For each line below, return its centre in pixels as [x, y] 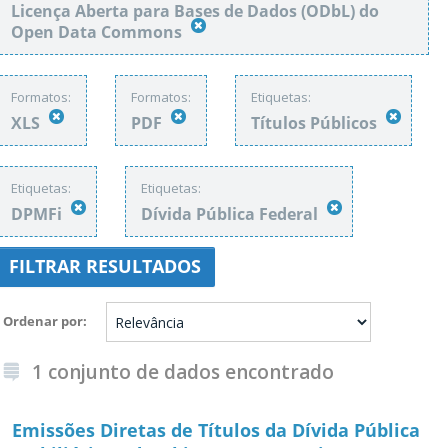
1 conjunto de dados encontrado [183, 372]
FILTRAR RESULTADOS [105, 266]
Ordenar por [43, 320]
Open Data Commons [98, 32]
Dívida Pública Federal [231, 214]
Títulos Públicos [316, 123]
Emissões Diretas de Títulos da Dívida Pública [216, 430]
